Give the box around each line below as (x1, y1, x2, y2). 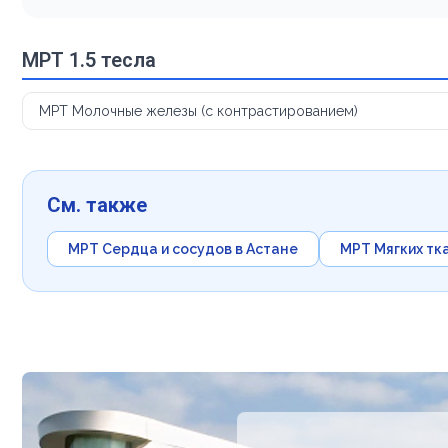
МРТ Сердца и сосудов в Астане (68, 240, 298, 257)
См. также (47, 192, 147, 217)
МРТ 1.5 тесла (22, 47, 156, 72)
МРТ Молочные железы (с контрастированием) (39, 102, 358, 119)
